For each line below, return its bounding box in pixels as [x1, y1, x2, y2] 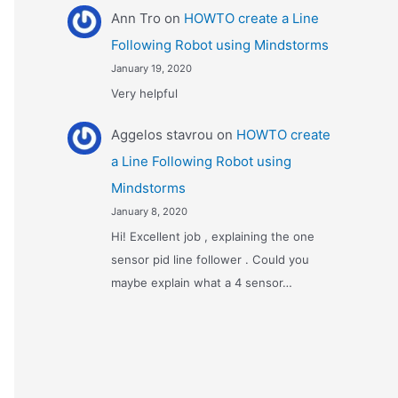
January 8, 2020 [110, 204, 187, 218]
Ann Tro [110, 9, 161, 27]
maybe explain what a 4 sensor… [110, 275, 292, 291]
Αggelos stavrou [110, 125, 213, 143]
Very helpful [110, 86, 178, 101]
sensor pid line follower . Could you [110, 252, 309, 267]
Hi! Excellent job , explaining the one [110, 229, 314, 244]
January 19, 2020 [110, 61, 192, 75]
